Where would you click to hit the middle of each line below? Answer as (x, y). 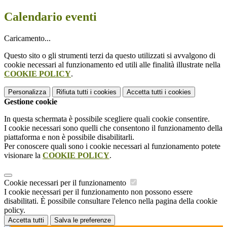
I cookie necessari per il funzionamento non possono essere (98, 192)
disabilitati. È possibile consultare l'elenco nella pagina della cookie (111, 201)
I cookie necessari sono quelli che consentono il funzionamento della (113, 128)
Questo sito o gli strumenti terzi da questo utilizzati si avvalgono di (110, 56)
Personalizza (27, 92)
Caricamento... (27, 39)
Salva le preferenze (83, 220)
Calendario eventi (50, 17)
